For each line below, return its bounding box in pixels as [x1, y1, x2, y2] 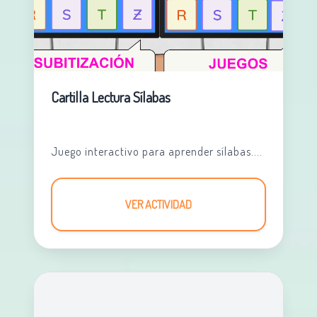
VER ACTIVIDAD [125, 197, 192, 212]
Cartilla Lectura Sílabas [50, 88, 171, 106]
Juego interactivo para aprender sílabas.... [50, 144, 263, 158]
